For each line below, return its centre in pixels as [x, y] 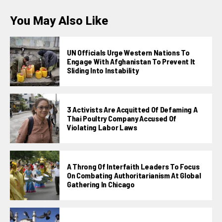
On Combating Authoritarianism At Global [134, 175]
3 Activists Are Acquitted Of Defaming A [132, 110]
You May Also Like [59, 21]
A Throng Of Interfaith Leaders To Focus [133, 166]
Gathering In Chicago [101, 184]
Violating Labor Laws [102, 127]
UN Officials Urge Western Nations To [128, 53]
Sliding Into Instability [103, 70]
